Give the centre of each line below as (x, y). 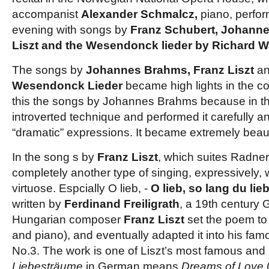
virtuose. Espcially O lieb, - (81, 188)
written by (38, 204)
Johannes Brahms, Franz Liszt (168, 70)
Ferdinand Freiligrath (122, 204)
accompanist (47, 14)
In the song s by (55, 157)
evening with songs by (71, 30)
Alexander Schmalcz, (139, 14)
